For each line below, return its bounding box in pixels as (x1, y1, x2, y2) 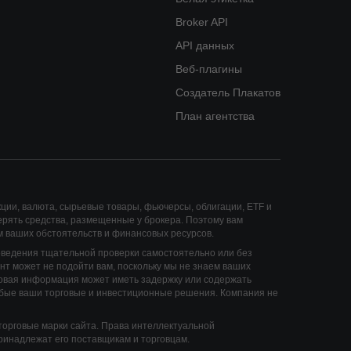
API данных (175, 39, 234, 52)
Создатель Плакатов (175, 86, 280, 99)
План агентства (175, 110, 255, 122)
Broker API (175, 16, 228, 28)
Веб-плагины (175, 63, 242, 75)
